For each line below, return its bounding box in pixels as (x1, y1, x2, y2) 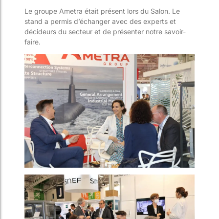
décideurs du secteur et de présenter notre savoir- (24, 27, 186, 36)
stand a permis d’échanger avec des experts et (24, 17, 176, 26)
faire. (24, 38, 41, 46)
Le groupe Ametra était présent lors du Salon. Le (24, 7, 180, 16)
